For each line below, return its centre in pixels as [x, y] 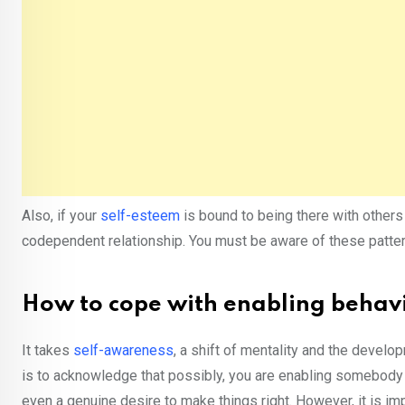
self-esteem [140, 216]
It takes [46, 351]
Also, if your [61, 216]
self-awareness [122, 351]
